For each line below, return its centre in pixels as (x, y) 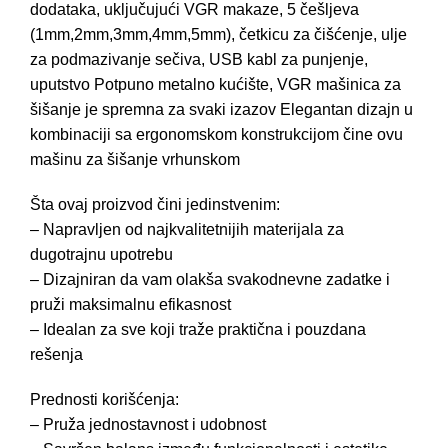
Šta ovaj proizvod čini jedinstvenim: (155, 205)
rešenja (56, 355)
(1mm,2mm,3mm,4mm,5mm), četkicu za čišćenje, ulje (218, 35)
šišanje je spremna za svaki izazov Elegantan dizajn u (221, 110)
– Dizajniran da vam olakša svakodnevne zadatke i (210, 280)
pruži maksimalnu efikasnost (130, 305)
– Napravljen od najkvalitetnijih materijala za (187, 230)
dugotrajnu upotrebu (101, 255)
